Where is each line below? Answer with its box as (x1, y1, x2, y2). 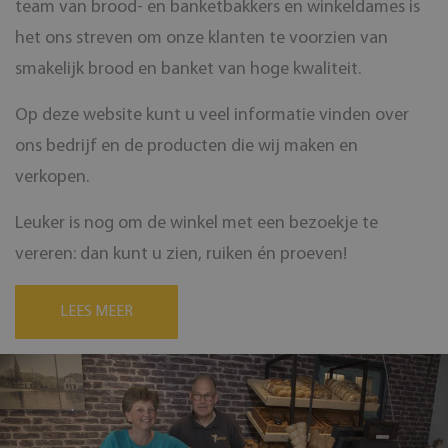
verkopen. (15, 167, 89, 187)
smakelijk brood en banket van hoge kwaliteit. (15, 59, 361, 79)
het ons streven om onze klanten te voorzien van (15, 28, 388, 48)
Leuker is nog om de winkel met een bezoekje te (15, 213, 378, 233)
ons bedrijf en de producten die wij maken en (15, 136, 358, 156)
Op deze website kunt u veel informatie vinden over (15, 105, 409, 125)
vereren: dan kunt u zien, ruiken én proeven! (15, 244, 347, 264)
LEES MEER (60, 303, 133, 320)
